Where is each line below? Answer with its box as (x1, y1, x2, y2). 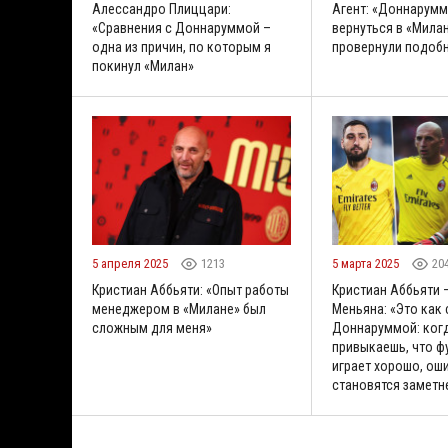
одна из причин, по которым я (92, 38, 271, 55)
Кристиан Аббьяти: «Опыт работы (92, 282, 289, 299)
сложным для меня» (92, 320, 212, 337)
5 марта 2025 (332, 256, 402, 272)
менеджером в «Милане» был (92, 301, 266, 318)
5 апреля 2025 (92, 256, 171, 272)
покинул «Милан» (92, 57, 194, 74)
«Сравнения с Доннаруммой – (92, 19, 271, 36)
